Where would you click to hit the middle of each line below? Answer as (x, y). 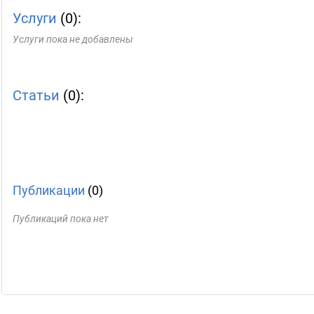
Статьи (36, 95)
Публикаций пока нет (61, 219)
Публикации (49, 190)
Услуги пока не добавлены (73, 39)
